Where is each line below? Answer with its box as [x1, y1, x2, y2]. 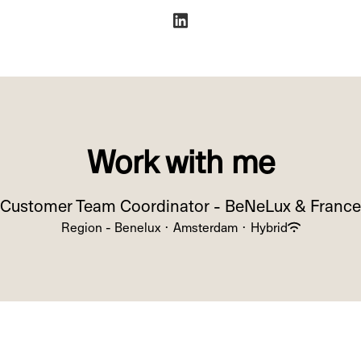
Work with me [86, 141, 275, 180]
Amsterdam [172, 219, 238, 234]
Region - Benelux [60, 219, 160, 234]
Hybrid [250, 219, 288, 234]
